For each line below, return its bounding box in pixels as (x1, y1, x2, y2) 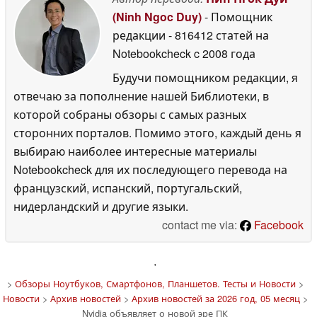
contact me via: (162, 216, 240, 233)
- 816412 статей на (168, 26, 269, 43)
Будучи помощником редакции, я (113, 69, 298, 86)
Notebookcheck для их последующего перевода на (13, 161, 287, 178)
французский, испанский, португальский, (13, 179, 242, 196)
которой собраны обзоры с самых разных (13, 105, 246, 122)
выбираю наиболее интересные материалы (13, 142, 257, 159)
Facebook (251, 216, 304, 233)
